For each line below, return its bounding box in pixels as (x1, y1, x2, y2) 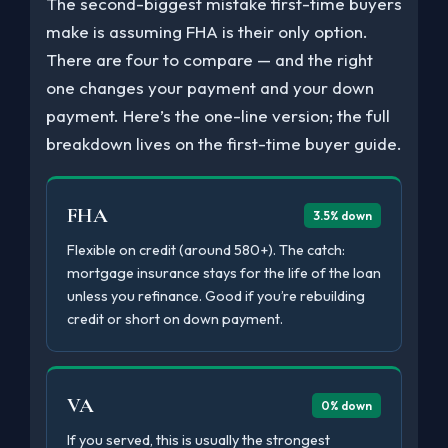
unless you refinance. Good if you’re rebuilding (67, 286, 365, 305)
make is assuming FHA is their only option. (46, 20, 368, 42)
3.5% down (313, 208, 372, 224)
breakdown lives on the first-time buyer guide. (46, 132, 402, 154)
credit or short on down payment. (67, 309, 283, 328)
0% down (321, 398, 372, 414)
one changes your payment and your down (46, 76, 374, 98)
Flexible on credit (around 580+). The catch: (67, 240, 345, 259)
